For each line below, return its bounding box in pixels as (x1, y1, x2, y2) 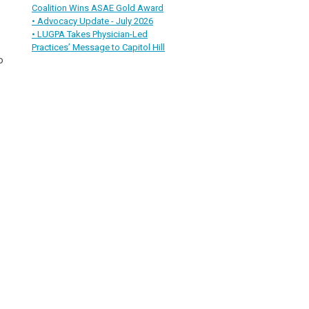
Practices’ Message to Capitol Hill (32, 41, 165, 52)
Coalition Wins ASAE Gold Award (32, 2, 163, 13)
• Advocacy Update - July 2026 (32, 15, 153, 26)
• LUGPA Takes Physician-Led (32, 28, 148, 39)
